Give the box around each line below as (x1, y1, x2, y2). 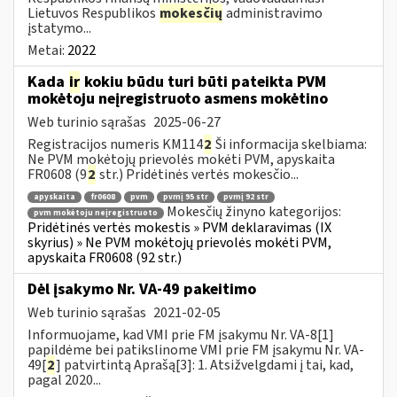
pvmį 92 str (223, 191, 269, 204)
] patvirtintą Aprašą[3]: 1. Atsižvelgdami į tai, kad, (56, 354, 354, 375)
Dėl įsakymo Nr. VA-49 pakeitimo (27, 277, 256, 300)
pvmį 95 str (163, 191, 208, 204)
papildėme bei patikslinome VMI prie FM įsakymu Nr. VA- (27, 339, 364, 360)
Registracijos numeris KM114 (27, 134, 203, 154)
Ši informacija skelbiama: (213, 134, 367, 154)
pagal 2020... (27, 370, 101, 390)
